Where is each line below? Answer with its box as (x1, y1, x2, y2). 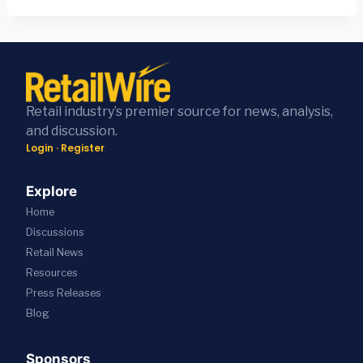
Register (61, 140, 105, 155)
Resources (26, 266, 78, 279)
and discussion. (26, 122, 117, 139)
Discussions (26, 225, 84, 238)
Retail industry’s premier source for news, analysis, (26, 103, 333, 119)
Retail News (26, 246, 83, 258)
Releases (57, 286, 101, 299)
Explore (26, 182, 77, 199)
